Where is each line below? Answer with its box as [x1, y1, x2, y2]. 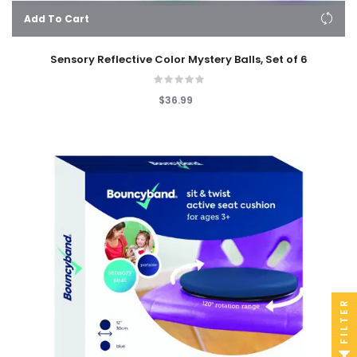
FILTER [337, 298, 351, 344]
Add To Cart [24, 11, 89, 25]
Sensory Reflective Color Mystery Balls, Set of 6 [49, 52, 308, 67]
